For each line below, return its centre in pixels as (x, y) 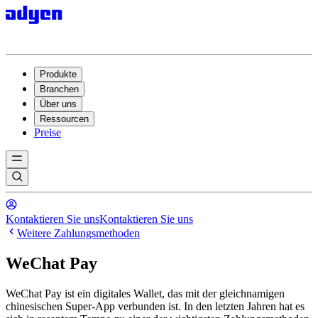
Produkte (58, 74)
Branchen (59, 89)
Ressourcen (64, 119)
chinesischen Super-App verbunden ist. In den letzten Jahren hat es (155, 306)
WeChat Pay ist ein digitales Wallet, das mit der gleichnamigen (145, 293)
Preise (48, 132)
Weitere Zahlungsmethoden (78, 233)
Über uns (58, 104)
